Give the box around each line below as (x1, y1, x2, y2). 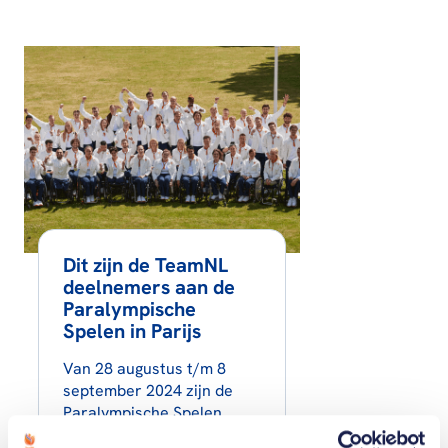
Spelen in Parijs (62, 318, 201, 345)
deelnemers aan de (62, 274, 235, 301)
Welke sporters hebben (62, 424, 233, 446)
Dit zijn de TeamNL (62, 252, 228, 279)
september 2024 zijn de (62, 380, 233, 402)
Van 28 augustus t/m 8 (62, 358, 226, 380)
